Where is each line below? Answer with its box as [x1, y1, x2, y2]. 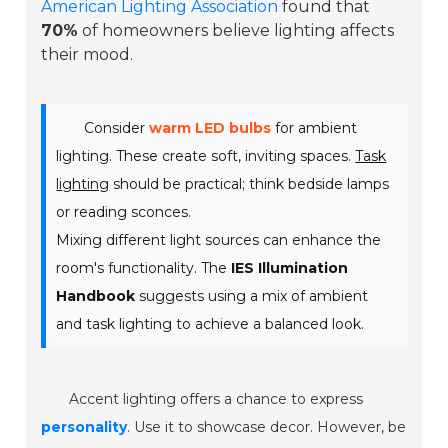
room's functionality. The [56, 259, 232, 278]
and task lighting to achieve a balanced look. [56, 315, 365, 334]
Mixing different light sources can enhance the [56, 231, 382, 250]
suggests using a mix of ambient [135, 287, 369, 306]
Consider [84, 119, 150, 138]
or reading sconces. [56, 203, 192, 222]
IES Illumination [231, 259, 349, 278]
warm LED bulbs [149, 119, 272, 138]
